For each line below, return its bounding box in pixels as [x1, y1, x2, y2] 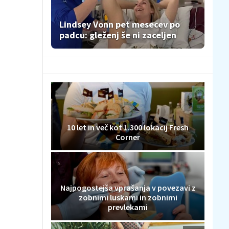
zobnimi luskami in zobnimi [78, 192, 177, 202]
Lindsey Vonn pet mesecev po [59, 18, 180, 30]
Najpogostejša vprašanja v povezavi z [60, 182, 196, 193]
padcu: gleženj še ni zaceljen [59, 29, 176, 41]
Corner [116, 132, 140, 143]
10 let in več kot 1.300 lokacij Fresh [67, 122, 189, 133]
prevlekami [108, 201, 148, 212]
